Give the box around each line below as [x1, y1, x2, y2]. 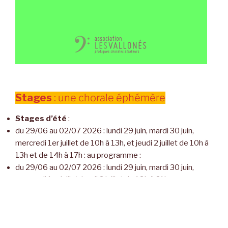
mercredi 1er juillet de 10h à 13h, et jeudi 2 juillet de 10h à [15, 138, 209, 148]
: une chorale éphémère [52, 92, 165, 104]
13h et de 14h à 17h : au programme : [15, 151, 141, 160]
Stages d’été [15, 114, 68, 124]
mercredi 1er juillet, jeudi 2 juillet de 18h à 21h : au [15, 175, 181, 185]
